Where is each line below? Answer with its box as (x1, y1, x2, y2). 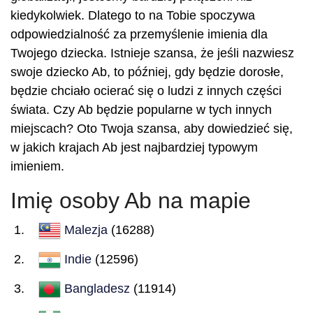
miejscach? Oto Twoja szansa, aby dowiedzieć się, (10, 122, 293, 136)
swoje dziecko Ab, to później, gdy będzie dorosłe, (10, 65, 284, 79)
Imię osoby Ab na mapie (10, 188, 251, 213)
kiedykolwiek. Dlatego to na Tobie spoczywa (10, 8, 255, 22)
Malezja (64, 222, 108, 237)
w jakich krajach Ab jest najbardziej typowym (10, 140, 258, 154)
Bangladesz (64, 281, 130, 296)
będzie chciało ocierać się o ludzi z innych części (10, 84, 282, 98)
